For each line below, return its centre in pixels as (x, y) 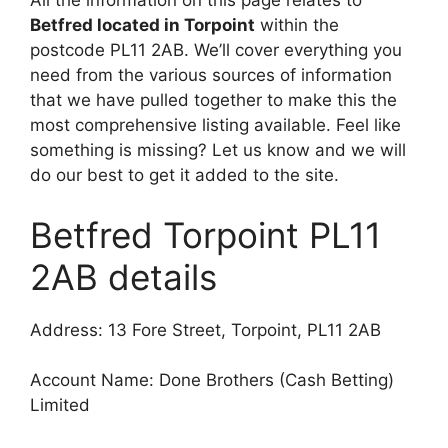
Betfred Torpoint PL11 (205, 234)
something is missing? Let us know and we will (218, 150)
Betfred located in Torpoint (142, 25)
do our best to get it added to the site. (184, 175)
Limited (60, 405)
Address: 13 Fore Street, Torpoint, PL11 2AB (205, 329)
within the (297, 25)
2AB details (123, 276)
